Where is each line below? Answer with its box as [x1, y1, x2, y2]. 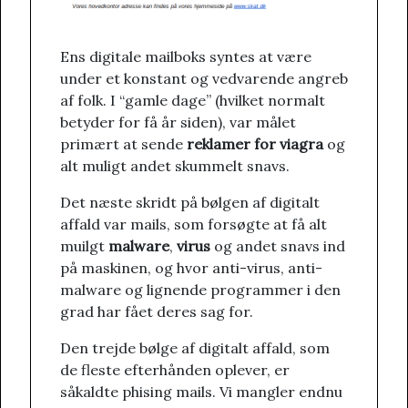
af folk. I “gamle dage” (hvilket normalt [60, 91, 325, 110]
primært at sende [60, 135, 187, 154]
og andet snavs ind [210, 237, 345, 256]
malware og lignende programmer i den [60, 280, 341, 300]
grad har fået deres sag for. [60, 302, 253, 321]
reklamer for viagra [187, 135, 323, 154]
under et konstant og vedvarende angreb [60, 69, 348, 88]
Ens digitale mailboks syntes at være [60, 47, 311, 66]
